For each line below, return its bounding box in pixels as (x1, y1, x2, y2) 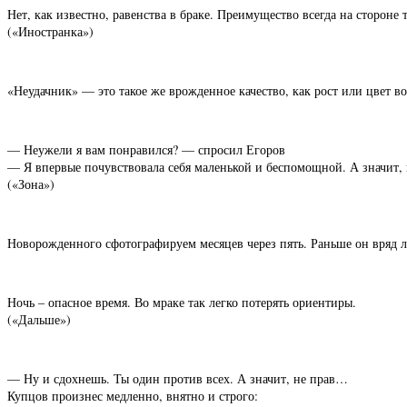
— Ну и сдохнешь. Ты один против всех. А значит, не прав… (7, 370, 348, 388)
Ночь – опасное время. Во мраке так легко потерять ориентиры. (7, 293, 356, 312)
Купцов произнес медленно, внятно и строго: (7, 387, 258, 405)
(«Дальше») (7, 311, 71, 329)
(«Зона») (7, 175, 55, 194)
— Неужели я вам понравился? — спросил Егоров (7, 141, 285, 159)
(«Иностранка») (7, 23, 94, 41)
